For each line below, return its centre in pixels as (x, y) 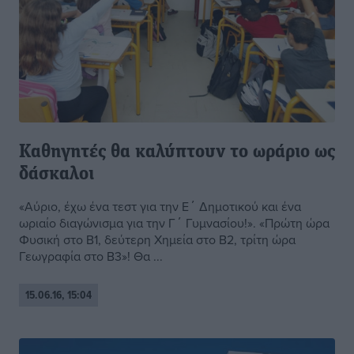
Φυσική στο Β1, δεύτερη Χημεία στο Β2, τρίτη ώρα (157, 240)
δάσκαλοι (56, 175)
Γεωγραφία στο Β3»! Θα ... (91, 256)
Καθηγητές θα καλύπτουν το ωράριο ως (177, 153)
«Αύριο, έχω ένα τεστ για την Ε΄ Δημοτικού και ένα (160, 207)
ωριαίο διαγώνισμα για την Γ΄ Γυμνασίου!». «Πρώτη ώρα (174, 223)
